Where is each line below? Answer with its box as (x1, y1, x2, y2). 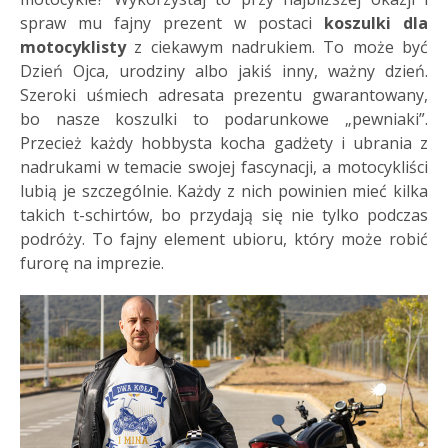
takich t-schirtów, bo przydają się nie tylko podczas (20, 203, 428, 226)
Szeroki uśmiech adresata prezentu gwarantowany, (20, 83, 428, 106)
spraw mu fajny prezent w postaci (20, 11, 324, 34)
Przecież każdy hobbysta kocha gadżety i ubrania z (20, 131, 428, 154)
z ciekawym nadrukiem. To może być (126, 35, 428, 58)
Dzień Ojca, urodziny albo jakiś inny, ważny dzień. (20, 59, 428, 82)
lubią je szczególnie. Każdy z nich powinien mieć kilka (20, 179, 428, 202)
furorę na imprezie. (20, 251, 164, 274)
